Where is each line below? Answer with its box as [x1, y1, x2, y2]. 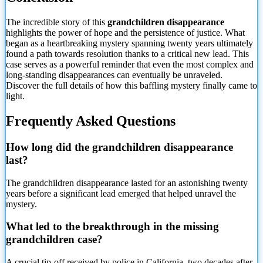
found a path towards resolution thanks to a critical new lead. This [6, 49, 249, 59]
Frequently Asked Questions [6, 113, 176, 129]
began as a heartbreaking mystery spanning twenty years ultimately [6, 38, 253, 49]
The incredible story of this [6, 17, 107, 28]
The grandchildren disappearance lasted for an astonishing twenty [6, 177, 248, 188]
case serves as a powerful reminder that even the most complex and [6, 59, 254, 70]
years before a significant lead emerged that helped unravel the [6, 188, 236, 198]
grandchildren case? [6, 233, 103, 246]
